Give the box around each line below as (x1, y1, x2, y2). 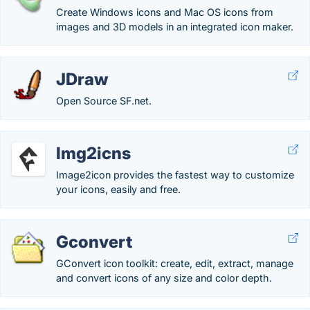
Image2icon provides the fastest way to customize (56, 169, 294, 181)
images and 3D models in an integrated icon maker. (56, 21, 293, 33)
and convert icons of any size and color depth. (56, 272, 272, 284)
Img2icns (56, 143, 131, 163)
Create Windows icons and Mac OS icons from (56, 6, 273, 18)
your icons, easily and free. (56, 183, 181, 195)
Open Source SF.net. (56, 95, 152, 107)
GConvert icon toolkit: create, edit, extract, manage (56, 257, 293, 269)
